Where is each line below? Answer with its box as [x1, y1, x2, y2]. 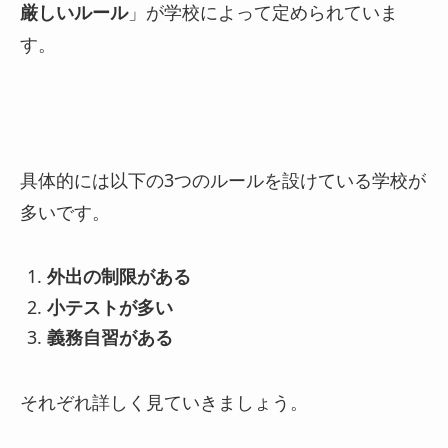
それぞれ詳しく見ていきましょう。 [20, 390, 308, 415]
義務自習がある [46, 325, 173, 350]
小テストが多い [46, 294, 173, 319]
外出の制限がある [46, 264, 191, 289]
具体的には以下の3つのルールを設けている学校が [20, 167, 426, 192]
